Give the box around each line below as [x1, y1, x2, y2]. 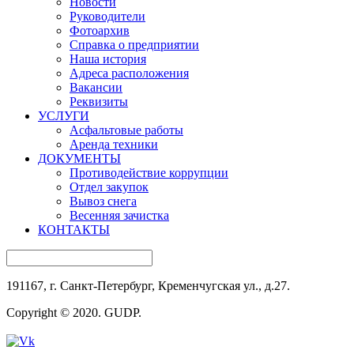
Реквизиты [70, 95, 128, 109]
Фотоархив [70, 24, 130, 38]
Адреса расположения [70, 66, 189, 81]
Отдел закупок [70, 180, 149, 194]
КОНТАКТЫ [38, 223, 110, 237]
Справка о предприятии [70, 38, 199, 52]
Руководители [70, 9, 145, 24]
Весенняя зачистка [70, 209, 169, 223]
